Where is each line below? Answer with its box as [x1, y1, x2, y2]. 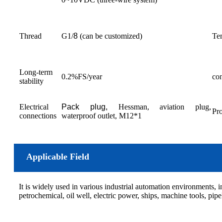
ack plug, [67, 102, 108, 111]
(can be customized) [78, 31, 142, 40]
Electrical [19, 102, 49, 111]
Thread [19, 31, 42, 40]
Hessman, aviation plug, [107, 102, 211, 111]
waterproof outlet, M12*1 [61, 111, 142, 120]
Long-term [19, 67, 53, 76]
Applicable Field [26, 151, 89, 162]
